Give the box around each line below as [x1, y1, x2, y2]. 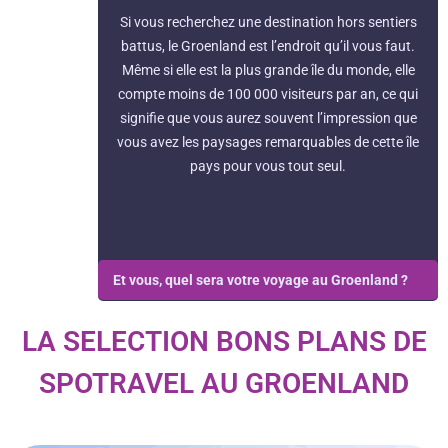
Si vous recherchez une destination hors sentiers [119, 14, 417, 31]
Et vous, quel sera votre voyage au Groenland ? [113, 272, 411, 289]
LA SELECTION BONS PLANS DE [21, 325, 427, 359]
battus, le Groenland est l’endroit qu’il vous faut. [121, 38, 415, 55]
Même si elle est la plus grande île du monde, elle [121, 62, 415, 79]
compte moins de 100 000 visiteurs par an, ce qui [118, 86, 418, 103]
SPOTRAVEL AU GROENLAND [39, 367, 409, 401]
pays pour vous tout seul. [190, 158, 346, 175]
